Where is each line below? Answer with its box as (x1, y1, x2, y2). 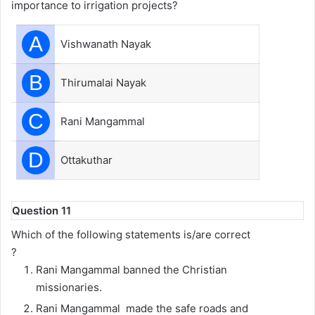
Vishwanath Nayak (60, 37, 151, 51)
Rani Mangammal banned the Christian (36, 262, 227, 276)
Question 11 (12, 204, 71, 217)
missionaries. (36, 280, 102, 294)
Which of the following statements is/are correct (11, 227, 250, 241)
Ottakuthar (60, 153, 112, 167)
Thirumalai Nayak (60, 76, 146, 89)
